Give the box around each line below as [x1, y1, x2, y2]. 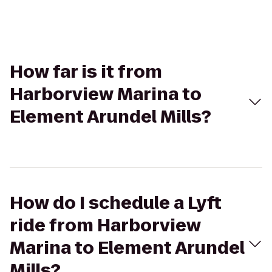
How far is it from [10, 60, 162, 84]
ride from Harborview [10, 214, 201, 237]
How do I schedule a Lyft [10, 191, 222, 215]
